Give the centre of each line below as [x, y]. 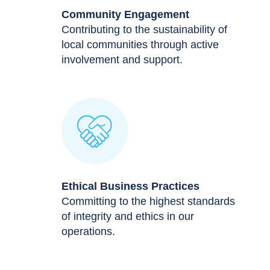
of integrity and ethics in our [128, 216]
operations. [88, 231]
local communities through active [140, 44]
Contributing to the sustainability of [144, 29]
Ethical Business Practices [130, 186]
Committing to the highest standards [148, 201]
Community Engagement [125, 14]
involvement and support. [122, 59]
